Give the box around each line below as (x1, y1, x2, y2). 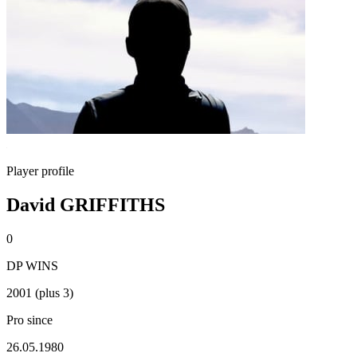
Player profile (6, 164, 74, 178)
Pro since (6, 312, 53, 327)
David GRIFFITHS (6, 194, 165, 215)
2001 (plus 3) (6, 285, 73, 300)
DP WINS (6, 258, 58, 273)
